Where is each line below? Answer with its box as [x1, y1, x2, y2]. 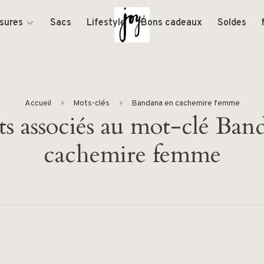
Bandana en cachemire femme [131, 98, 240, 108]
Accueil [24, 98, 51, 108]
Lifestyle [87, 17, 126, 29]
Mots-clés [72, 98, 110, 108]
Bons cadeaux [141, 17, 202, 29]
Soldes [217, 17, 246, 29]
